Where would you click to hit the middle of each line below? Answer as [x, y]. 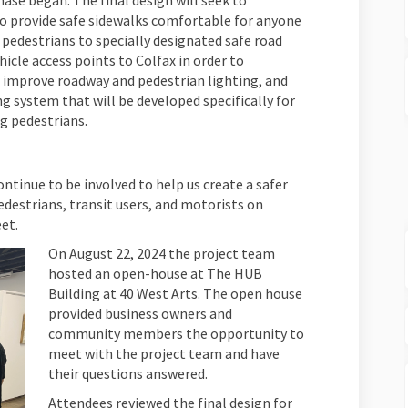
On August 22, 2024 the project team [161, 254]
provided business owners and [140, 314]
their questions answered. [127, 374]
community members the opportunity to [176, 334]
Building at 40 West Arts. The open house [175, 294]
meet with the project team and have [163, 354]
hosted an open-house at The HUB [155, 274]
